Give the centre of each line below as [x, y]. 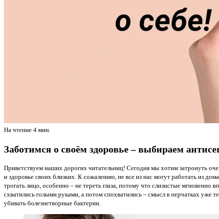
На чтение [18, 130]
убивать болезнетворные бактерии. [52, 203]
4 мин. [41, 130]
